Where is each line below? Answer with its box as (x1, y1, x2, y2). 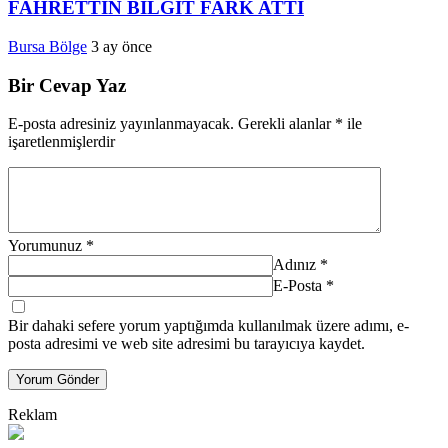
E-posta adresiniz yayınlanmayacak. (8, 115, 234, 133)
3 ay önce (91, 37, 152, 55)
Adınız (273, 256, 316, 274)
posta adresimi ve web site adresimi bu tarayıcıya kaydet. (8, 335, 365, 353)
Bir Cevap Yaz (8, 74, 126, 96)
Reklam (8, 406, 57, 424)
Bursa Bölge (8, 37, 87, 55)
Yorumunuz (8, 237, 82, 255)
